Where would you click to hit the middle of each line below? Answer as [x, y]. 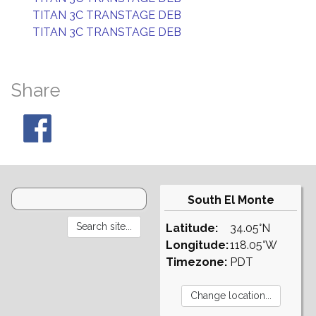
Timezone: [196, 262]
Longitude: [197, 245]
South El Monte [231, 200]
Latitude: [192, 228]
